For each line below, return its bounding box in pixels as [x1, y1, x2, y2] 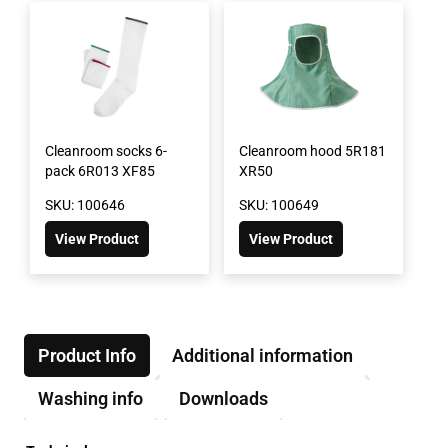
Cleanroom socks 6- [45, 142, 167, 159]
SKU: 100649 [239, 196, 319, 213]
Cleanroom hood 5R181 [239, 142, 386, 159]
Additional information [172, 344, 353, 366]
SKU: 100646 [45, 196, 125, 213]
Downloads [179, 387, 268, 409]
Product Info [38, 344, 136, 366]
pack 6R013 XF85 [45, 162, 155, 179]
